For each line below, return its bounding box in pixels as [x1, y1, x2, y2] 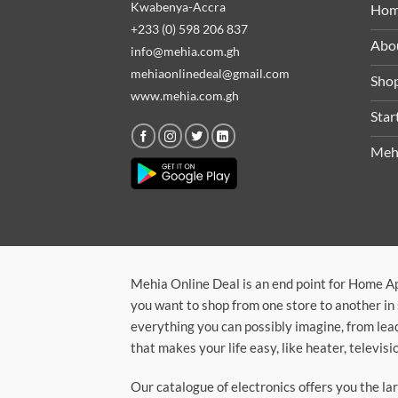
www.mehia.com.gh [131, 87, 239, 103]
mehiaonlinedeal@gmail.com [131, 65, 290, 81]
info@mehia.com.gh [131, 43, 240, 59]
